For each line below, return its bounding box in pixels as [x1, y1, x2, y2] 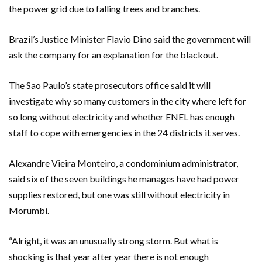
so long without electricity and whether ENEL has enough [9, 111, 235, 123]
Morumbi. [9, 205, 49, 216]
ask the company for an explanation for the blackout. [9, 49, 218, 61]
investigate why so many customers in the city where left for [9, 95, 246, 107]
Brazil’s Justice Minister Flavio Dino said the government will [9, 33, 251, 45]
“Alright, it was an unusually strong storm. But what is [9, 235, 218, 247]
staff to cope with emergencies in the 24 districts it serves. [9, 127, 240, 139]
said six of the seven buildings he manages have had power [9, 173, 239, 185]
